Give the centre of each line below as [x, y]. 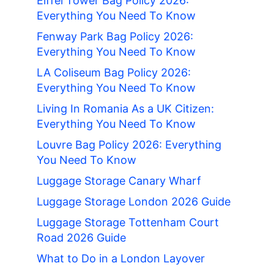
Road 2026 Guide [81, 238]
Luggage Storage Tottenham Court [128, 223]
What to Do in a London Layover [121, 259]
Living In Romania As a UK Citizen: [125, 109]
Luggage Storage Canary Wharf [119, 181]
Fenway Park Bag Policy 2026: [115, 37]
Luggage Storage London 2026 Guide [134, 202]
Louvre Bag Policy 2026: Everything [129, 145]
